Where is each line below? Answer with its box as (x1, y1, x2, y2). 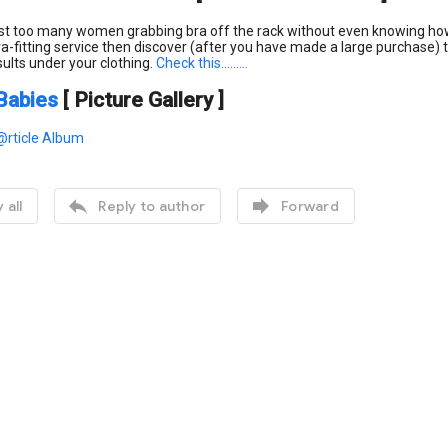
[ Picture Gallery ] (63, 88, 224, 113)
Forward (281, 196, 339, 215)
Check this (156, 54, 221, 71)
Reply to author (98, 196, 205, 215)
